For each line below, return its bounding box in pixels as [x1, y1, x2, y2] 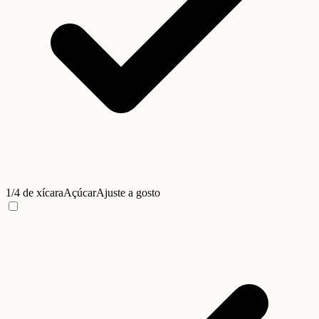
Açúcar [63, 187, 96, 199]
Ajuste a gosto [96, 187, 160, 199]
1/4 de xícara [6, 187, 63, 199]
